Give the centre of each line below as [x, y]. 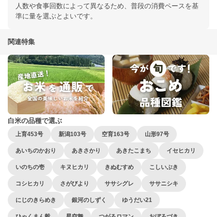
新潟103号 [72, 134]
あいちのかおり [36, 151]
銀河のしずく [89, 200]
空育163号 [116, 134]
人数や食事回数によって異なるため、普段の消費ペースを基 [107, 6]
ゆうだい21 [137, 200]
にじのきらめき [36, 200]
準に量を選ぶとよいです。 [56, 16]
